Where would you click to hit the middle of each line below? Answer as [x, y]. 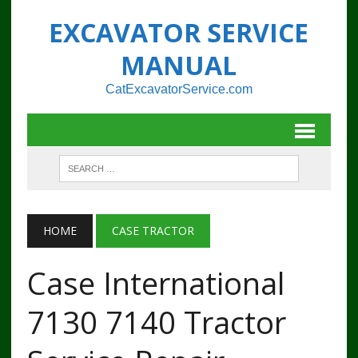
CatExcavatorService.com [179, 89]
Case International [155, 283]
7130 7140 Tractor [156, 322]
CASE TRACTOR [153, 231]
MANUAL [179, 65]
